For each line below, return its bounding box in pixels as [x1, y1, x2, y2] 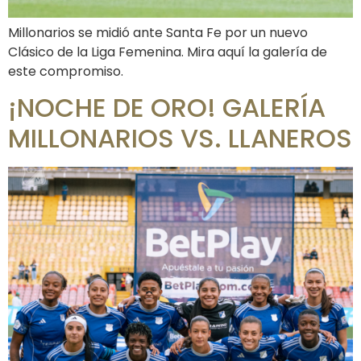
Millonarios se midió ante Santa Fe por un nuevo [8, 23, 308, 42]
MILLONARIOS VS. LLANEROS [8, 120, 352, 157]
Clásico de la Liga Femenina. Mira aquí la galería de [8, 42, 327, 61]
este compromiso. [8, 61, 123, 81]
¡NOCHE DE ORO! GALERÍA [8, 89, 326, 127]
